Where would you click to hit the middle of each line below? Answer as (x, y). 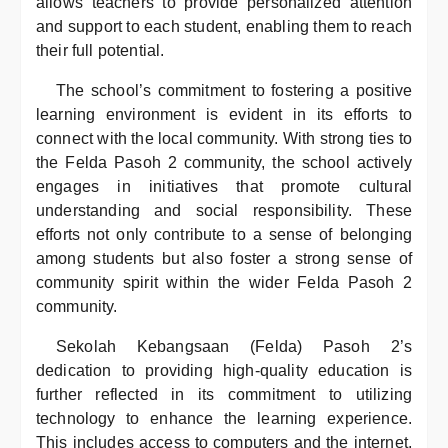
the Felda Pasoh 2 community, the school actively (224, 162)
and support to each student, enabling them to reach (224, 26)
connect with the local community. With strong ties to (224, 138)
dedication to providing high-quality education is (224, 370)
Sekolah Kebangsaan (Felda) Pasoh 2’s (234, 346)
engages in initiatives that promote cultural (224, 186)
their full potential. (100, 50)
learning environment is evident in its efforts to (224, 114)
